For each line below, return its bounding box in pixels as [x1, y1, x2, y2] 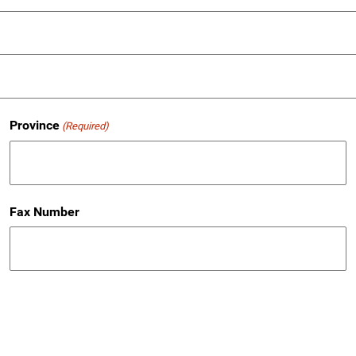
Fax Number [9, 204, 79, 220]
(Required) [61, 120, 109, 133]
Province [9, 118, 60, 133]
